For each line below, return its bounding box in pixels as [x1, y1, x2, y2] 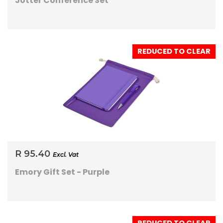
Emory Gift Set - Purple [15, 166, 110, 178]
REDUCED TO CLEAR [137, 46, 211, 57]
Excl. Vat [53, 151, 79, 159]
